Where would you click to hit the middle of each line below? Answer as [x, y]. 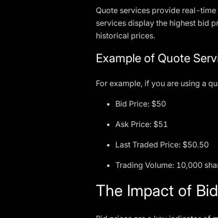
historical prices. [126, 36]
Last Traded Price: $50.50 [162, 145]
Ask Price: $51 [142, 124]
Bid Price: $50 [141, 104]
